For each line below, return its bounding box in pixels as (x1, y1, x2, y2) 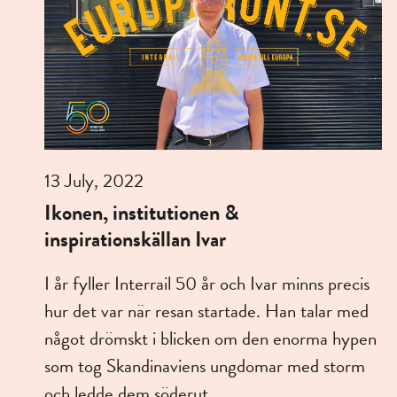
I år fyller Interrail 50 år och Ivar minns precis (44, 269, 370, 299)
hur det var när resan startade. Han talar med (44, 297, 369, 326)
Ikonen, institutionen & (44, 197, 239, 230)
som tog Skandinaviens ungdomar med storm (44, 352, 365, 381)
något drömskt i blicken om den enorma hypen (44, 324, 377, 354)
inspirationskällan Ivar (44, 223, 226, 256)
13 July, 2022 (44, 167, 144, 196)
